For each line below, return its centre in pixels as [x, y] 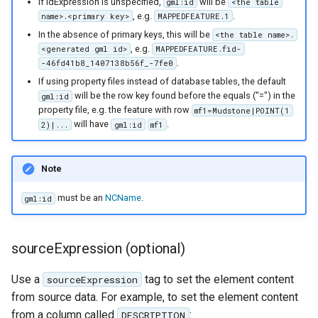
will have [92, 124]
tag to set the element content [218, 279]
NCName [124, 198]
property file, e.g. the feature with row [115, 110]
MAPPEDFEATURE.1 [193, 16]
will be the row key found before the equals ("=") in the [184, 96]
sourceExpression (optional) [98, 248]
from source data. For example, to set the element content [155, 297]
